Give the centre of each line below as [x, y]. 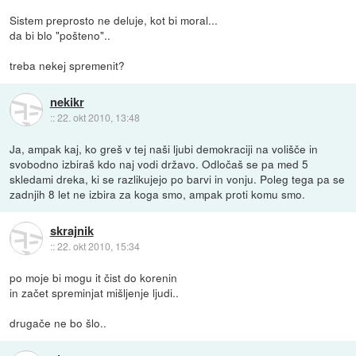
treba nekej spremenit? [68, 66]
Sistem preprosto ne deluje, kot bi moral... [114, 20]
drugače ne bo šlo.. [58, 323]
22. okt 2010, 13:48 [98, 117]
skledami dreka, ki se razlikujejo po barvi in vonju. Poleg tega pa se [178, 179]
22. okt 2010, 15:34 [98, 246]
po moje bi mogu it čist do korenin [94, 278]
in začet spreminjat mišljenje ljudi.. [95, 293]
